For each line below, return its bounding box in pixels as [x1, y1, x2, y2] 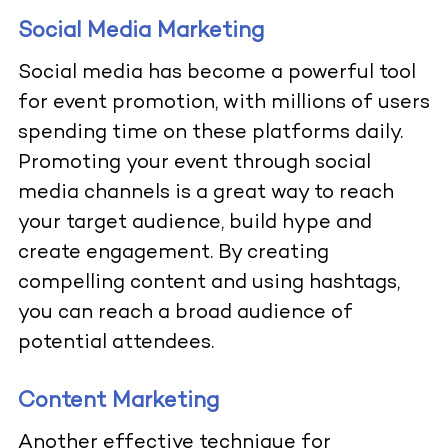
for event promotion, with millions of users [17, 93, 430, 115]
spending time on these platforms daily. [17, 123, 403, 145]
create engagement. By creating [17, 243, 329, 265]
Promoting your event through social [17, 153, 371, 175]
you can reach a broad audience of [17, 303, 353, 325]
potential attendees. [17, 333, 214, 355]
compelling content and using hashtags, [17, 273, 400, 295]
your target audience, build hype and [17, 213, 372, 235]
